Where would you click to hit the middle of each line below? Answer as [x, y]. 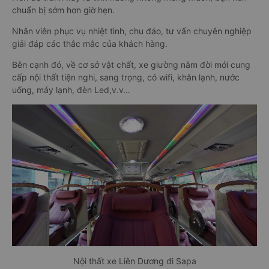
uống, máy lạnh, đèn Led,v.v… [71, 89]
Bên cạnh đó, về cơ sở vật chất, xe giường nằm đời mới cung [131, 64]
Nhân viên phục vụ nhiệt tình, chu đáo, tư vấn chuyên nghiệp [132, 31]
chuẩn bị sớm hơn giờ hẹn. [63, 10]
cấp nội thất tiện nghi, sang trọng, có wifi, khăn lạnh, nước [126, 77]
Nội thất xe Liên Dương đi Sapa [134, 261]
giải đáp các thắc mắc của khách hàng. [90, 43]
